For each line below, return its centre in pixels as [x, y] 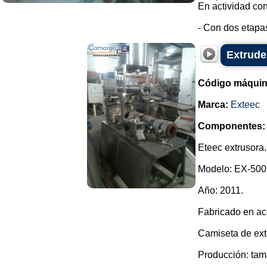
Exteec [245, 105]
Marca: [213, 105]
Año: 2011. [221, 190]
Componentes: [232, 126]
